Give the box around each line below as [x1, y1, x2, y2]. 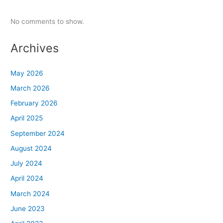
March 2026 [10, 84, 50, 92]
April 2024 [10, 174, 44, 183]
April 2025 [10, 114, 43, 122]
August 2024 [10, 144, 52, 152]
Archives [10, 41, 59, 56]
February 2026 [10, 99, 58, 108]
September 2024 [10, 129, 65, 137]
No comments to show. [10, 17, 85, 26]
